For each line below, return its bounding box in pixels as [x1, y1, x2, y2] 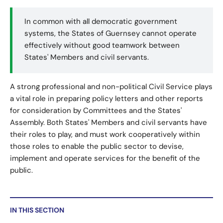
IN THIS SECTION [10, 207, 64, 215]
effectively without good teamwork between [24, 42, 180, 50]
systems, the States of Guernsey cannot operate [24, 30, 197, 38]
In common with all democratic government [24, 18, 177, 26]
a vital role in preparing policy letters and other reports [10, 95, 203, 103]
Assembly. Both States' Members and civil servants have [10, 119, 207, 127]
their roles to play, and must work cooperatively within [10, 131, 200, 139]
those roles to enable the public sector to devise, [10, 143, 184, 151]
